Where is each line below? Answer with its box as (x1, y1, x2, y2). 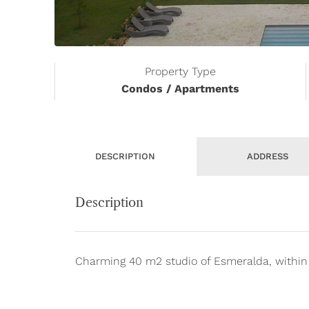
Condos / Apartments (121, 82, 240, 96)
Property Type (145, 65, 217, 79)
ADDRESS (246, 151, 288, 162)
